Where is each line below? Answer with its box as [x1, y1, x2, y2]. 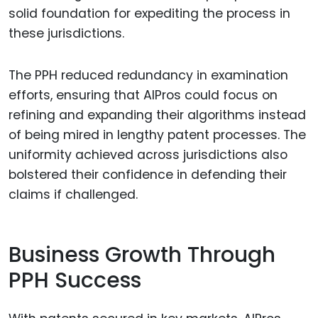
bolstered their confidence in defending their [9, 166, 287, 184]
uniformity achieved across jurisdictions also [9, 146, 287, 164]
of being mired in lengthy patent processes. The [9, 126, 306, 144]
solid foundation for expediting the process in [9, 5, 290, 23]
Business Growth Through [9, 239, 275, 270]
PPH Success [9, 265, 141, 295]
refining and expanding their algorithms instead [9, 106, 306, 124]
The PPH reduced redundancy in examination [9, 67, 288, 84]
